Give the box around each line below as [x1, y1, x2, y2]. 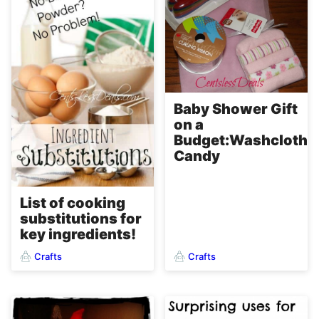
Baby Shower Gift [174, 100, 298, 117]
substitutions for [20, 210, 142, 228]
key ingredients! [20, 226, 136, 244]
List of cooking [20, 194, 125, 212]
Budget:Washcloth [174, 131, 308, 149]
